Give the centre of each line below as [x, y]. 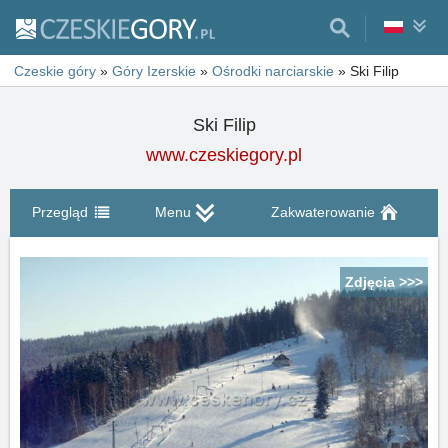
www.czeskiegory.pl [224, 155]
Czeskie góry [55, 71]
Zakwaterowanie [322, 212]
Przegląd [60, 212]
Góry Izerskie [154, 71]
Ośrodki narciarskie [273, 71]
